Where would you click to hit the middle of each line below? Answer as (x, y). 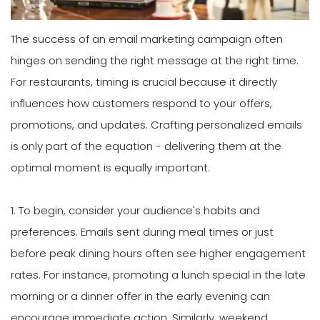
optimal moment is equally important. (110, 168)
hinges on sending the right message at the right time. (155, 61)
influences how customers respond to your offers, (141, 104)
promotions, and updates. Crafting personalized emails (156, 125)
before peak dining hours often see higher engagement (158, 254)
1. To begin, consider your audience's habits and (135, 211)
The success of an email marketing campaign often (147, 39)
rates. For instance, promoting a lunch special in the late (158, 275)
